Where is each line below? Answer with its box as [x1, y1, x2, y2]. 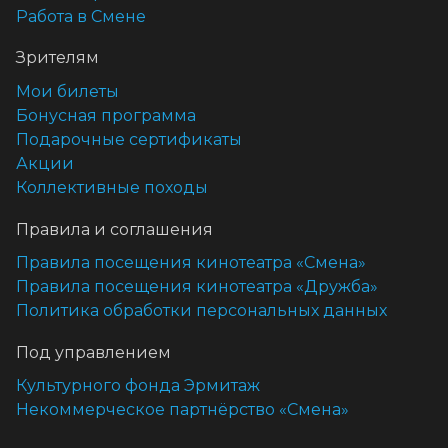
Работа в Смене [16, 6, 146, 26]
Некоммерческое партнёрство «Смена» [16, 400, 349, 420]
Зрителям [16, 48, 99, 68]
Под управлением [16, 342, 171, 362]
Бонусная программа [16, 106, 196, 126]
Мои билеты [16, 82, 119, 102]
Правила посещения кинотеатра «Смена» [16, 253, 366, 273]
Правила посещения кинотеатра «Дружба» [16, 277, 378, 297]
